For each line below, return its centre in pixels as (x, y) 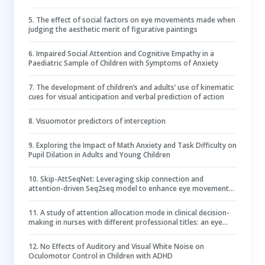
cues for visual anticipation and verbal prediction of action (126, 97)
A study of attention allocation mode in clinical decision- (135, 213)
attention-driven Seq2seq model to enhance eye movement (129, 188)
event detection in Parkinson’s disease (93, 198)
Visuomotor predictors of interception (101, 121)
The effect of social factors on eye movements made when (136, 20)
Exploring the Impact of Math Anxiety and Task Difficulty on (136, 145)
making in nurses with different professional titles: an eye (125, 222)
